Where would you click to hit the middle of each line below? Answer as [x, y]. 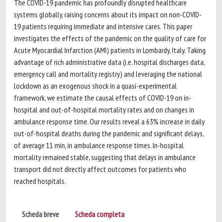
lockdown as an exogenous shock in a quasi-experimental [95, 86]
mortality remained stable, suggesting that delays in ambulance [105, 157]
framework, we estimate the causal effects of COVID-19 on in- [103, 98]
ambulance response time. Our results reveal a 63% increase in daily [109, 121]
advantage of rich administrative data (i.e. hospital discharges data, [109, 62]
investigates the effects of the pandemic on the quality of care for [110, 38]
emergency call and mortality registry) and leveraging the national [108, 74]
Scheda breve [40, 214]
